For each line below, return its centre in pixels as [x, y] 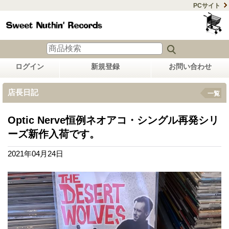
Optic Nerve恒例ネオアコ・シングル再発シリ [113, 120]
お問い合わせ [190, 66]
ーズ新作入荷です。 [54, 134]
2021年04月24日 [36, 153]
